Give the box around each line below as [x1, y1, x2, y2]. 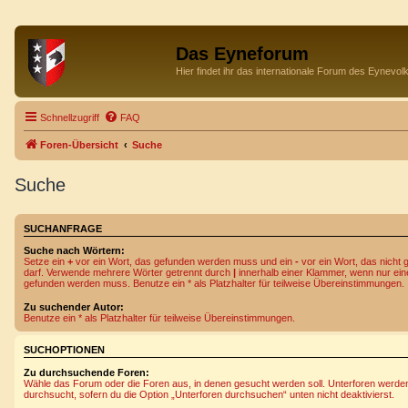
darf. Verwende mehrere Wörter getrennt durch [24, 267, 233, 278]
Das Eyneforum [176, 44, 309, 64]
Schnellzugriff [40, 111, 99, 123]
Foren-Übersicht [40, 138, 118, 150]
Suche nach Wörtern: [24, 245, 125, 256]
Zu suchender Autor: [24, 301, 124, 313]
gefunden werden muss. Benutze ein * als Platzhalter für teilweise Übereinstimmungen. [24, 278, 404, 289]
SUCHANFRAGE [24, 222, 102, 234]
